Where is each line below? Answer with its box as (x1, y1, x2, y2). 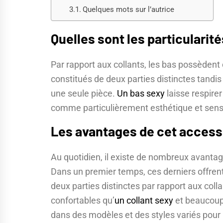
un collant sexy (114, 195, 173, 206)
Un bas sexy (117, 88, 165, 99)
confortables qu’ (51, 195, 114, 206)
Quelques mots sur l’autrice (82, 5, 174, 14)
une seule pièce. (51, 88, 117, 99)
